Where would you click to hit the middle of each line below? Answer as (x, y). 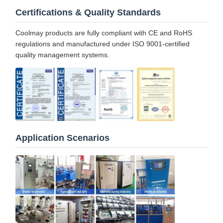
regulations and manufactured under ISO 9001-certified (103, 44)
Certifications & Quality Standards (88, 13)
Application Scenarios (62, 138)
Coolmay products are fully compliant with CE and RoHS (104, 33)
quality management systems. (62, 55)
